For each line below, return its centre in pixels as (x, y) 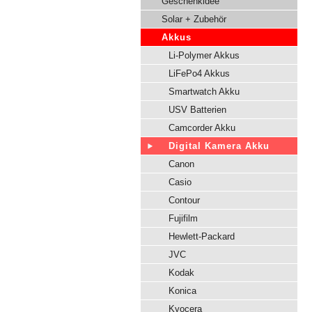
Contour (184, 200)
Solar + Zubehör (194, 19)
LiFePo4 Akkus (199, 73)
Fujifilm (183, 218)
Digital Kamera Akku (219, 146)
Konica (182, 291)
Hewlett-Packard (202, 236)
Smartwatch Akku (204, 92)
